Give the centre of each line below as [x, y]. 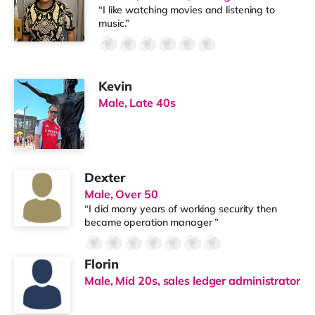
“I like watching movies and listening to [187, 9]
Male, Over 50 [121, 194]
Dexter [105, 177]
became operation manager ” [152, 222]
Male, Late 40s [137, 102]
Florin [102, 264]
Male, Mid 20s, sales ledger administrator [192, 280]
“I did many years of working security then [181, 208]
